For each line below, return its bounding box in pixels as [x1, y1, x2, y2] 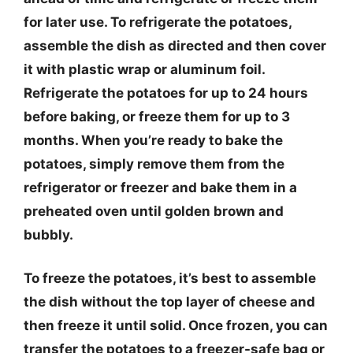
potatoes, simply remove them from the [24, 155, 284, 172]
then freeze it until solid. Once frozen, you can [24, 318, 328, 333]
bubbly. [24, 226, 73, 243]
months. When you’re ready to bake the [24, 132, 283, 148]
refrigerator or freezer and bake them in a [24, 179, 297, 195]
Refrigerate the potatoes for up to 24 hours [24, 84, 308, 101]
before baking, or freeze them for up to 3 [24, 108, 290, 124]
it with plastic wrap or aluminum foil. [24, 61, 265, 77]
